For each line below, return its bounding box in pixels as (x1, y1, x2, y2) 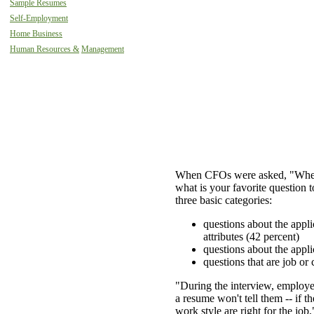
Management (81, 44, 124, 54)
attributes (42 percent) (203, 231, 299, 243)
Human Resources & (10, 44, 79, 54)
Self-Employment (10, 13, 68, 23)
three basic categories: (175, 194, 272, 207)
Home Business (10, 29, 62, 39)
